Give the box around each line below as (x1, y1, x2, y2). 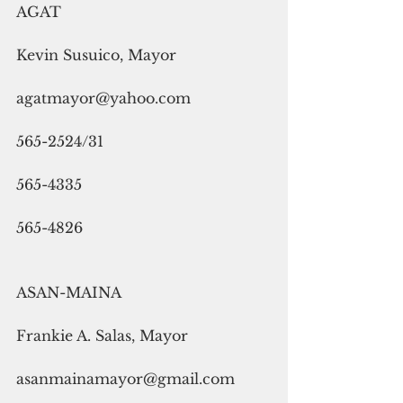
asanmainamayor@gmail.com (16, 369, 235, 388)
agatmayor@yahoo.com (16, 88, 191, 107)
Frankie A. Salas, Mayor (16, 326, 188, 345)
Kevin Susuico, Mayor (16, 45, 176, 64)
